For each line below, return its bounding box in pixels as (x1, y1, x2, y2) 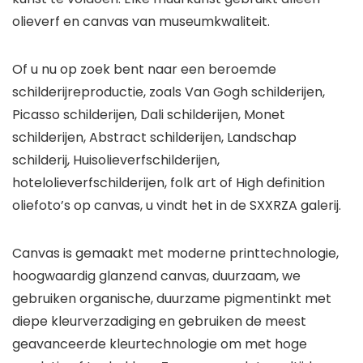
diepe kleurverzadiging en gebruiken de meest (12, 312, 306, 331)
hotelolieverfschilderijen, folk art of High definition (12, 173, 325, 193)
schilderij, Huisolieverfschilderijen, (12, 151, 220, 170)
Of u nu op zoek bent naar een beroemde (12, 60, 276, 79)
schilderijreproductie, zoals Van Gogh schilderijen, (12, 83, 325, 102)
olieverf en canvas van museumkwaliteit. (12, 12, 270, 32)
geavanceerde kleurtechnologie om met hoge (12, 335, 307, 354)
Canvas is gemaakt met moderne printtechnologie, (12, 244, 339, 263)
